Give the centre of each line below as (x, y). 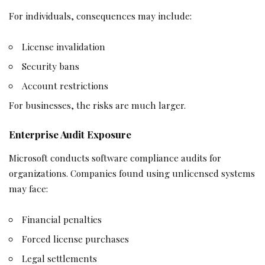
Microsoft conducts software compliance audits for (115, 158)
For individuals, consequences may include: (100, 16)
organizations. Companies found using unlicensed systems (132, 173)
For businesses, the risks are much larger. (97, 105)
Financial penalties (62, 219)
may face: (28, 189)
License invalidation (64, 46)
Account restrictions (65, 85)
